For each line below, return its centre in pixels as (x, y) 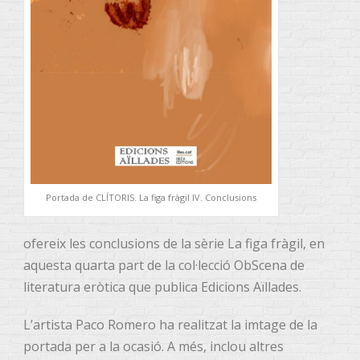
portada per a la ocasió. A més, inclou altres (153, 347)
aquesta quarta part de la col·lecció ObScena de (164, 266)
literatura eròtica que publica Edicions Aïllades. (162, 287)
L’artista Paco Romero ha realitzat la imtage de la (170, 325)
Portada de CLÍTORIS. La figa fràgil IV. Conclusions (151, 198)
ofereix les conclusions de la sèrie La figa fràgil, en (174, 244)
